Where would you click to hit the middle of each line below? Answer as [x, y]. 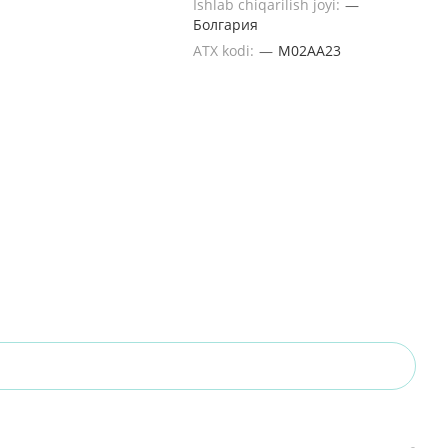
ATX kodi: [225, 50]
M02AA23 [309, 50]
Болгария [225, 24]
